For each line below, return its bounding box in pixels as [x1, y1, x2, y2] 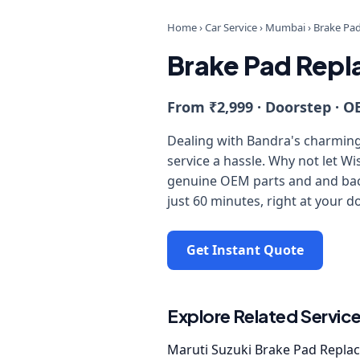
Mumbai [265, 20, 305, 35]
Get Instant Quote [186, 241, 304, 259]
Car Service [205, 20, 257, 35]
